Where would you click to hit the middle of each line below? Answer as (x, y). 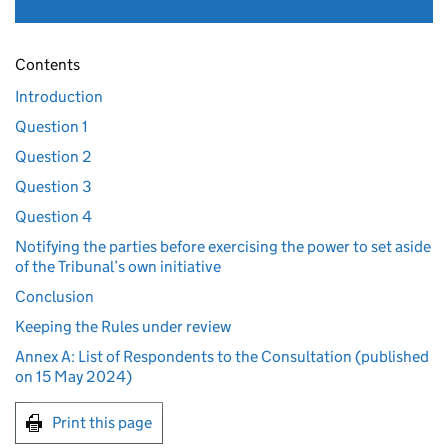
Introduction (59, 96)
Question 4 (53, 216)
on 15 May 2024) (73, 376)
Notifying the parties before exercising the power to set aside (223, 246)
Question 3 (53, 186)
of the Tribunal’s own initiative (118, 266)
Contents (47, 64)
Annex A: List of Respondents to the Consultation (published (222, 356)
